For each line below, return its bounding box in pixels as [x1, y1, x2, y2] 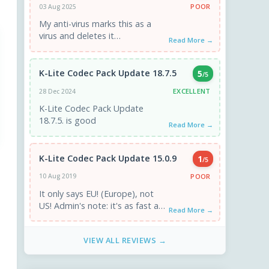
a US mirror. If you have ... [39, 211, 139, 223]
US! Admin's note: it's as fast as [39, 199, 55, 211]
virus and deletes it [39, 30, 115, 42]
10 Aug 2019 [39, 172, 77, 180]
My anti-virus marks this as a [39, 18, 152, 30]
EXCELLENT [172, 86, 211, 96]
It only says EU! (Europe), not [39, 187, 154, 199]
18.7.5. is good [39, 115, 97, 127]
